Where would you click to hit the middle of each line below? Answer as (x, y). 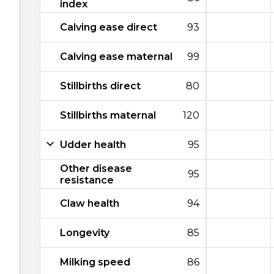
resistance (87, 180)
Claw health (90, 203)
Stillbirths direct (100, 86)
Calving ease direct (109, 27)
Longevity (85, 233)
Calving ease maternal (116, 57)
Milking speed (95, 262)
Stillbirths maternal (108, 115)
